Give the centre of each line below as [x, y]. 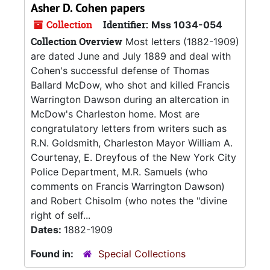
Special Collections [142, 254]
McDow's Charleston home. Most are [115, 114]
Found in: [53, 254]
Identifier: [126, 25]
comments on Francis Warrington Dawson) [128, 186]
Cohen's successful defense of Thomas [120, 71]
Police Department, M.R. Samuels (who [119, 172]
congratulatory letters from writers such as [129, 128]
